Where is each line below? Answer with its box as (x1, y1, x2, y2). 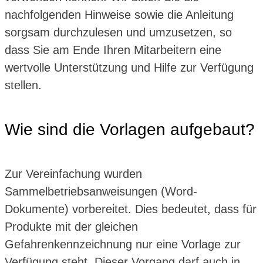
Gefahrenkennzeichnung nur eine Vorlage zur (5, 237, 241, 251)
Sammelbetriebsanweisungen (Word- (5, 184, 197, 198)
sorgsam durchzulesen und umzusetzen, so (5, 25, 232, 39)
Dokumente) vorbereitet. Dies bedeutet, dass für (5, 202, 257, 215)
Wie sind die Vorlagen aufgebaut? (5, 120, 255, 139)
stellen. (5, 78, 42, 92)
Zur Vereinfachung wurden (5, 167, 142, 180)
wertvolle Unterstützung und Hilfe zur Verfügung (5, 60, 254, 74)
